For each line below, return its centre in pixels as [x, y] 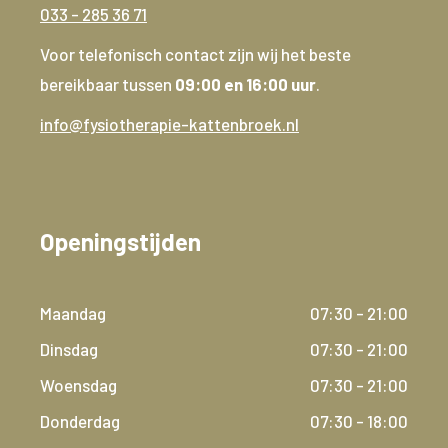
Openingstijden [120, 241]
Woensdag [78, 385]
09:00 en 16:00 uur [245, 84]
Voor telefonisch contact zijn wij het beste [195, 54]
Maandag [73, 313]
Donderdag [80, 421]
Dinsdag [69, 349]
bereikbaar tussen [107, 84]
